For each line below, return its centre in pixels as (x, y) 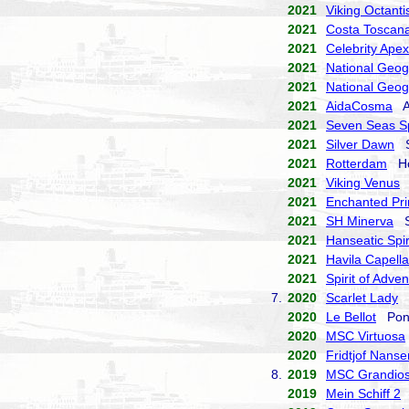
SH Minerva (360, 221)
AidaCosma (359, 106)
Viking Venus (363, 183)
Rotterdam (357, 163)
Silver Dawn (360, 144)
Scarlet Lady (362, 298)
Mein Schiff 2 (363, 393)
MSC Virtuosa (366, 336)
